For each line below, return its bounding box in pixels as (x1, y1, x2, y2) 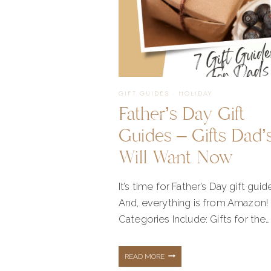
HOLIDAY (178, 88, 212, 99)
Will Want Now (119, 145, 233, 170)
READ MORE (125, 252, 165, 261)
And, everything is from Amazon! (119, 197, 269, 209)
